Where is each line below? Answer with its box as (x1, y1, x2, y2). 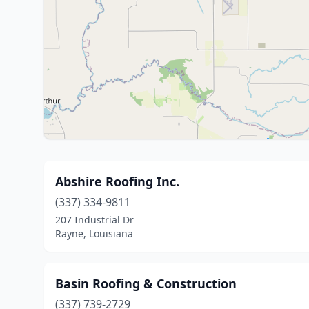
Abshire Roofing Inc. (55, 173, 179, 190)
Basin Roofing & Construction (55, 275, 237, 292)
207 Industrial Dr (55, 213, 134, 226)
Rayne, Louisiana (55, 227, 133, 240)
